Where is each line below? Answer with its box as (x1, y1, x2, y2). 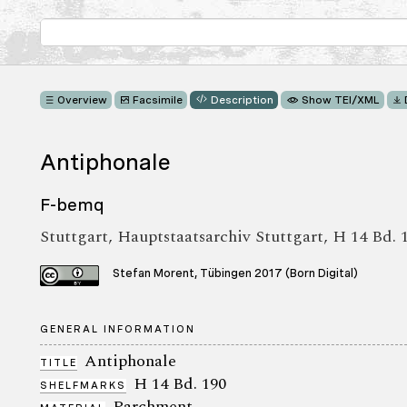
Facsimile (133, 94, 183, 107)
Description (211, 94, 273, 107)
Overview (57, 94, 108, 107)
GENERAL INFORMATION (40, 322, 195, 335)
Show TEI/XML (301, 94, 380, 107)
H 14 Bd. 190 (134, 371, 226, 396)
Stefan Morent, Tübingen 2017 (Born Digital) (113, 266, 358, 280)
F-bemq (40, 194, 104, 215)
